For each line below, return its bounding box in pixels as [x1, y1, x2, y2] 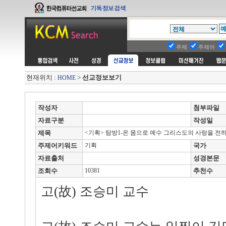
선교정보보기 [82, 74, 122, 81]
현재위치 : [26, 74, 58, 81]
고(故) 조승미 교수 [40, 184, 149, 199]
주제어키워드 [37, 142, 77, 149]
